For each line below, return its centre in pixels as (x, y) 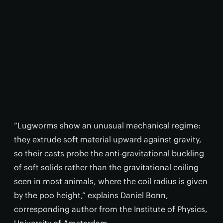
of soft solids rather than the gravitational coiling (106, 167)
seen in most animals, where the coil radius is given (111, 181)
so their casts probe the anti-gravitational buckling (109, 153)
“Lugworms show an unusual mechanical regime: (107, 125)
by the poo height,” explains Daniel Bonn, (91, 195)
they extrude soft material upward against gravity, (108, 139)
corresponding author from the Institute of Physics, (111, 209)
